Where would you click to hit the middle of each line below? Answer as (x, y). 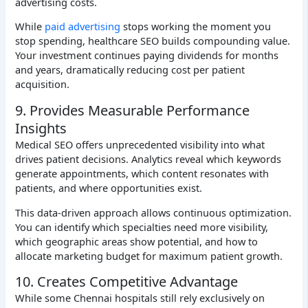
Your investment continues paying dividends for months (147, 55)
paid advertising (83, 26)
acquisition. (43, 84)
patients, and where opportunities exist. (109, 187)
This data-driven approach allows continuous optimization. (154, 212)
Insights (41, 128)
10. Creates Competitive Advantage (127, 282)
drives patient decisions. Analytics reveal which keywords (148, 158)
